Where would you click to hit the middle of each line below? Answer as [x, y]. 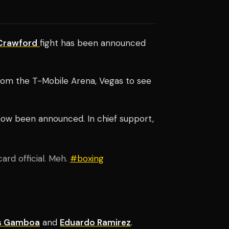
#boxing [87, 158]
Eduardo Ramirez [95, 222]
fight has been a [73, 43]
